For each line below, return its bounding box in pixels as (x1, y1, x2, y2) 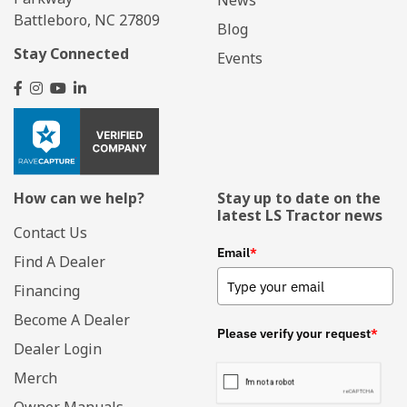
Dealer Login (14, 339, 102, 360)
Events (217, 47, 263, 68)
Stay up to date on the (217, 188, 381, 209)
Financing (14, 281, 80, 302)
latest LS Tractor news (217, 205, 382, 226)
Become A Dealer (14, 310, 130, 331)
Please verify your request (217, 325, 371, 342)
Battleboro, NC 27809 (14, 10, 160, 31)
